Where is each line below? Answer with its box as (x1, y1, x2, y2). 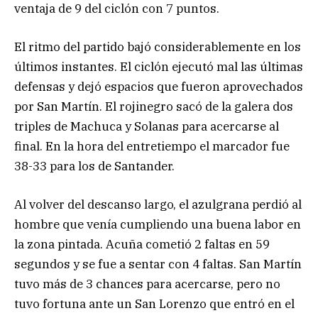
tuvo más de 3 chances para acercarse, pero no (14, 276, 280, 292)
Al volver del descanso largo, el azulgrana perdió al (14, 197, 302, 213)
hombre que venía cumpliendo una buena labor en (14, 216, 301, 233)
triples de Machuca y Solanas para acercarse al (14, 119, 279, 135)
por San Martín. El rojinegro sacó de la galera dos (14, 99, 293, 115)
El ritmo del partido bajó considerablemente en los (14, 39, 301, 55)
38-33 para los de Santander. (14, 158, 175, 175)
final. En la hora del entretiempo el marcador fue (14, 138, 290, 155)
